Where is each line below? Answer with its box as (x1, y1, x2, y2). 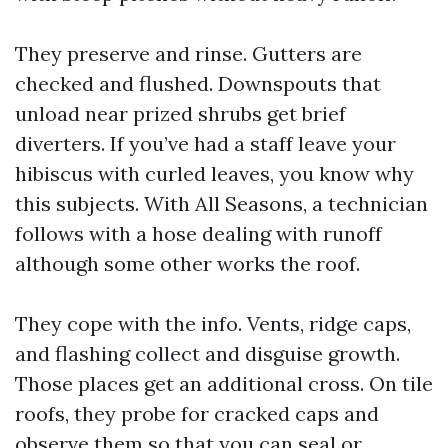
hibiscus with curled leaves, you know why (15, 161, 414, 186)
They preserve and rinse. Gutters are (15, 41, 362, 66)
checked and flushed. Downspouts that (15, 71, 381, 96)
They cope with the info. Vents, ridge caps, (15, 311, 411, 336)
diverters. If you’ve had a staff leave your (15, 131, 396, 156)
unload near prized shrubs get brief (15, 101, 346, 126)
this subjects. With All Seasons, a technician (15, 191, 428, 216)
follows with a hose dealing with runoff (15, 221, 382, 246)
